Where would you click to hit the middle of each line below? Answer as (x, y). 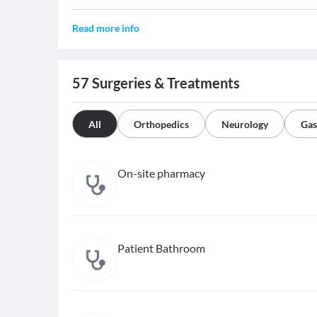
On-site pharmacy (161, 173)
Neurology (245, 125)
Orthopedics (161, 125)
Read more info (106, 28)
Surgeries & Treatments (165, 83)
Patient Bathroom (161, 248)
